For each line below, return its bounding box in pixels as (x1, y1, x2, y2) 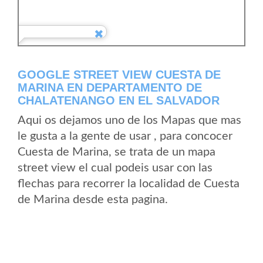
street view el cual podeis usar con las (18, 162, 213, 174)
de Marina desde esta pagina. (18, 194, 168, 205)
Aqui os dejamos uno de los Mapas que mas (18, 114, 241, 126)
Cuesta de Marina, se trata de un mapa (18, 146, 215, 158)
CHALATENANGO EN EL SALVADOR (18, 94, 220, 107)
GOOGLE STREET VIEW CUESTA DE (18, 68, 221, 81)
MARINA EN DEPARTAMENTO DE (18, 81, 202, 94)
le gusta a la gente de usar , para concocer (18, 130, 232, 142)
